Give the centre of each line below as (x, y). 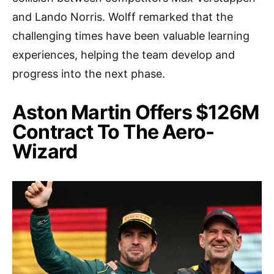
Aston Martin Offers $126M (136, 112)
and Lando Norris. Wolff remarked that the (123, 17)
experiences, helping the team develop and (124, 54)
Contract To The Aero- (113, 131)
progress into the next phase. (89, 73)
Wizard (45, 151)
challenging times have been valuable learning (131, 35)
